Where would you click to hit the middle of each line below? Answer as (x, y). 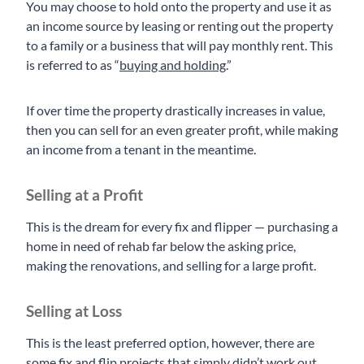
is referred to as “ (73, 65)
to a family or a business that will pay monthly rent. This (180, 45)
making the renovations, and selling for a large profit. (171, 266)
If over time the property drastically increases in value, (175, 110)
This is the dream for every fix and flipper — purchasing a (182, 227)
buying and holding (173, 65)
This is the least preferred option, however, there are (170, 343)
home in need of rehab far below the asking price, (161, 246)
